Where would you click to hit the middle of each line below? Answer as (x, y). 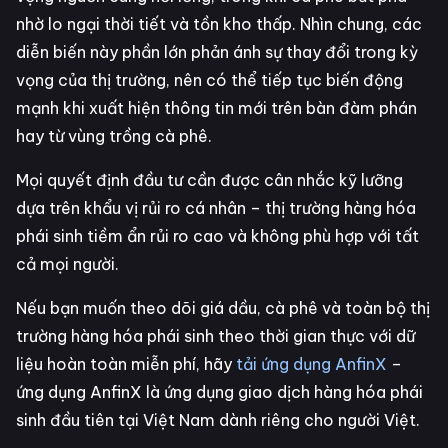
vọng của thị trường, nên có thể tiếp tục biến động (209, 80)
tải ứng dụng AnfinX (311, 364)
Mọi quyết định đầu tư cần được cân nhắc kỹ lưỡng (209, 180)
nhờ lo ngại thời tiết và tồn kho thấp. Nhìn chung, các (219, 24)
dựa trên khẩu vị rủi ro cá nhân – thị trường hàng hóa (216, 208)
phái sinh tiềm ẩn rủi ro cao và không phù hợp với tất (217, 236)
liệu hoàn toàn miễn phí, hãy (126, 364)
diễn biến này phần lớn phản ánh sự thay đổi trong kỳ (217, 52)
